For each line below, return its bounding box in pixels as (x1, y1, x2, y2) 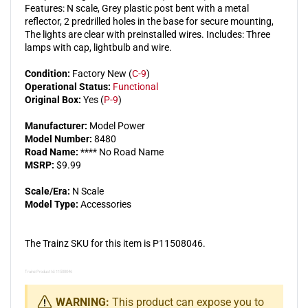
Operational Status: (25, 80, 111, 92)
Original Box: (25, 93, 81, 105)
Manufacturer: (25, 120, 87, 131)
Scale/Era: (25, 185, 70, 197)
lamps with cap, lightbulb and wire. (25, 41, 172, 53)
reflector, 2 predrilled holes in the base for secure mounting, (25, 15, 274, 27)
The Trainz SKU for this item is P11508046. (25, 237, 206, 249)
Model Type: (25, 198, 78, 210)
